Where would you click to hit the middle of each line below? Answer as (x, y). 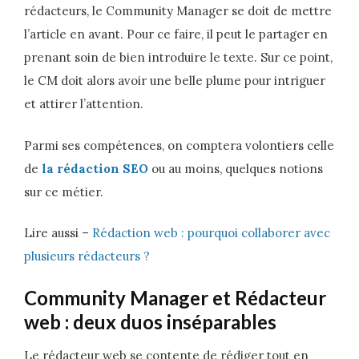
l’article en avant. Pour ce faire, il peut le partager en (176, 34)
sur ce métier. (64, 192)
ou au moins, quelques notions (236, 168)
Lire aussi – (58, 233)
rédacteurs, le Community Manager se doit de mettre (178, 11)
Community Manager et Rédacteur (175, 297)
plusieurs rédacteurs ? (87, 256)
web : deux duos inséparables (150, 321)
